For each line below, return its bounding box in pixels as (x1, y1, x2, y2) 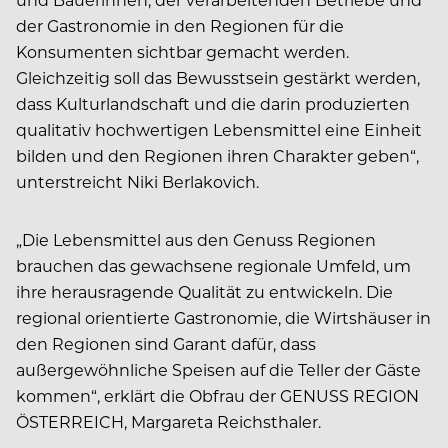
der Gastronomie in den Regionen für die (16, 14, 344, 36)
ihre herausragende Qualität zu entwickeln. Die (16, 280, 393, 302)
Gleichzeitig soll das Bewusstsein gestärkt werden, (16, 66, 420, 88)
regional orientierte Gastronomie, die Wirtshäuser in (16, 306, 431, 328)
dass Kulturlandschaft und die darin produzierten (16, 92, 410, 114)
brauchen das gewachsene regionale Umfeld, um (16, 254, 411, 276)
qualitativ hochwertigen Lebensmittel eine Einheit (16, 118, 422, 140)
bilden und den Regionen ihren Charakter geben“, (16, 144, 419, 166)
